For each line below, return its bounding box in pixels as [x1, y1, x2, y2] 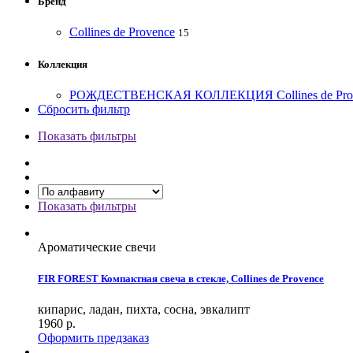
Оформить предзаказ [38, 330, 149, 344]
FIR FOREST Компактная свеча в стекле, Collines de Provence [38, 272, 324, 284]
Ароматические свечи [38, 240, 156, 255]
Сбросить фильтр [38, 102, 130, 117]
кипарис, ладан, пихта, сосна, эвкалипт [38, 302, 250, 316]
